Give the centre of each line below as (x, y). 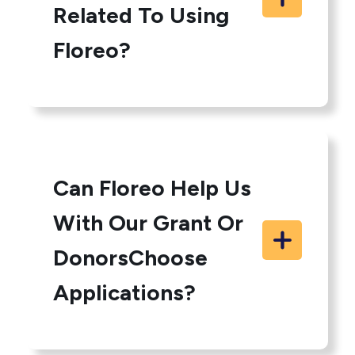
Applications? (125, 292)
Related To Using (141, 15)
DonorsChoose (131, 258)
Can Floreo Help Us (153, 188)
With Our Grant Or (149, 223)
